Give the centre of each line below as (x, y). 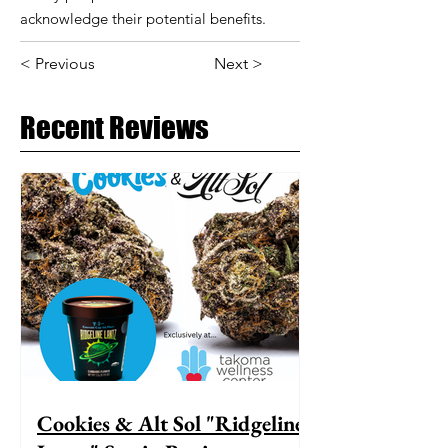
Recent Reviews (114, 127)
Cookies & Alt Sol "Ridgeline (170, 423)
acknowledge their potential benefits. (143, 18)
